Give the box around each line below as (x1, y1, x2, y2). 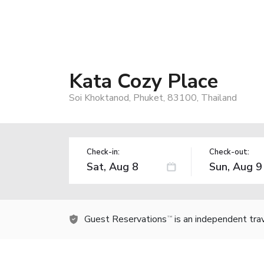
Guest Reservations (84, 212, 167, 226)
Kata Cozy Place (69, 67, 218, 95)
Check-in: (87, 146, 120, 157)
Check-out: (209, 146, 249, 157)
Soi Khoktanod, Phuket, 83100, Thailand (69, 91, 237, 104)
